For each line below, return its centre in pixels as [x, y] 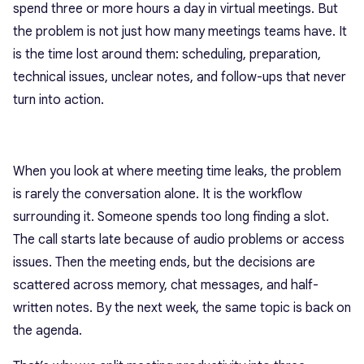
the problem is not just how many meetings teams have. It [180, 32]
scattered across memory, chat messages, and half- [166, 285]
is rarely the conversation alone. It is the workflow [158, 194]
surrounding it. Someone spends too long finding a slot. [171, 217]
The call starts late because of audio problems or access [179, 240]
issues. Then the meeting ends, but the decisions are [164, 262]
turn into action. [58, 100]
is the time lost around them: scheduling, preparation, [167, 54]
